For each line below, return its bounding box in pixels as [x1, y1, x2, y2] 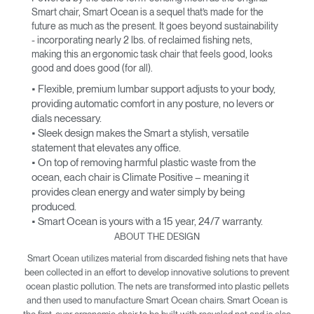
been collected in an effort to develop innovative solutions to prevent [25, 266, 289, 278]
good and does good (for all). [32, 62, 153, 74]
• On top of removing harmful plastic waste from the [32, 156, 256, 169]
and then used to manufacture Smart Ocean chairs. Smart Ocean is [27, 294, 287, 306]
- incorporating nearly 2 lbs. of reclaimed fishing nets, [32, 34, 252, 46]
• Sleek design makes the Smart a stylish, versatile [32, 127, 249, 139]
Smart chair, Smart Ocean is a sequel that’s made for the [32, 6, 264, 18]
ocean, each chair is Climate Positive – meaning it [32, 171, 249, 184]
